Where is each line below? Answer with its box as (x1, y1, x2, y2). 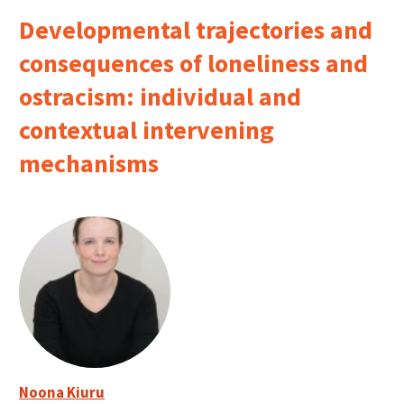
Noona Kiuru (19, 381, 105, 402)
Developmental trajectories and (19, 13, 372, 46)
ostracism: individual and (19, 79, 301, 113)
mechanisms (19, 146, 159, 179)
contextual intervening (19, 113, 274, 146)
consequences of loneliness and (19, 46, 368, 79)
